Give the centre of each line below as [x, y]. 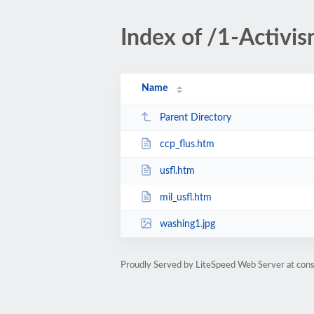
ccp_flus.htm [187, 144]
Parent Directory [195, 117]
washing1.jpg [187, 224]
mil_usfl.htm [185, 197]
